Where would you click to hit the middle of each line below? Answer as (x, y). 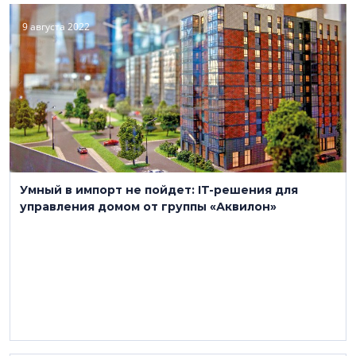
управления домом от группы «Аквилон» (148, 207)
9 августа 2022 (56, 27)
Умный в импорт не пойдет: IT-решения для (159, 190)
